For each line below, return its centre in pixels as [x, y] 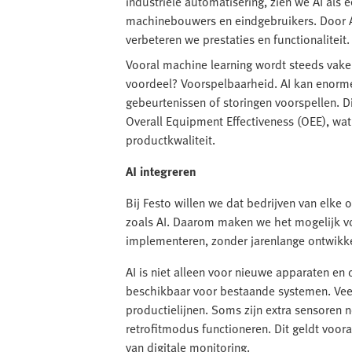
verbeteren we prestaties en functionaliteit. [238, 39]
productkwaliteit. [170, 140]
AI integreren [161, 171]
